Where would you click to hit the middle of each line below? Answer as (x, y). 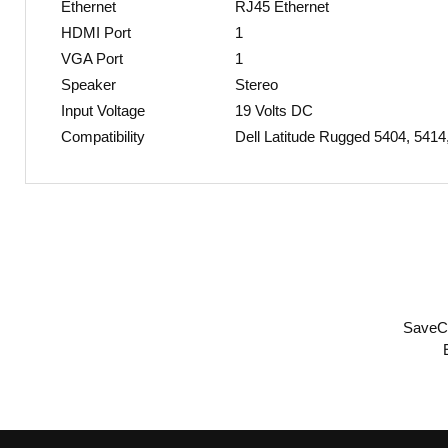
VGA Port (92, 58)
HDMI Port (96, 32)
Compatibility (103, 136)
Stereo (256, 84)
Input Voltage (103, 110)
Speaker (88, 84)
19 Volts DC (274, 110)
